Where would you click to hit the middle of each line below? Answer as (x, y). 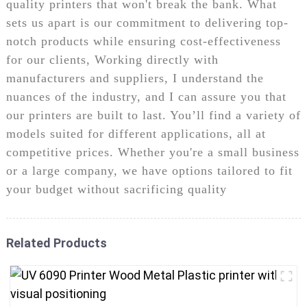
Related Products (56, 243)
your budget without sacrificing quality (116, 189)
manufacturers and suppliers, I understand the (135, 78)
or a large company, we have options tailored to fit (149, 170)
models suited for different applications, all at (136, 133)
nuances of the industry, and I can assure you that (146, 96)
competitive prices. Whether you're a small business (152, 152)
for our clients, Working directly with (112, 59)
